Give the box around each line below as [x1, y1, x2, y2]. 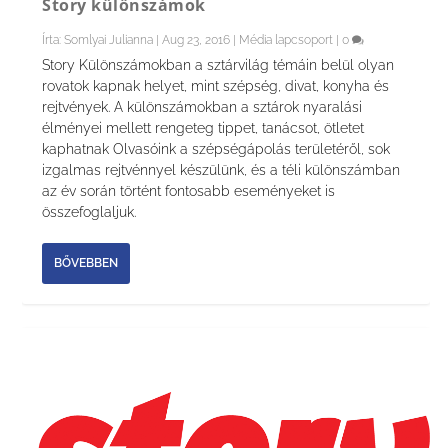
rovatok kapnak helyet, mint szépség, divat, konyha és [42, 77, 390, 94]
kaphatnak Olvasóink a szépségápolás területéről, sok [42, 140, 391, 157]
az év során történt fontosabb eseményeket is [42, 182, 336, 199]
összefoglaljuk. [42, 203, 137, 220]
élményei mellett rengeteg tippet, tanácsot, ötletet [42, 119, 365, 136]
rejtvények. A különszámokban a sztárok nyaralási [42, 98, 363, 115]
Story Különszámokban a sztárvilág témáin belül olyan [42, 56, 395, 73]
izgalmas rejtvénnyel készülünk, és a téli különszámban [42, 161, 401, 178]
